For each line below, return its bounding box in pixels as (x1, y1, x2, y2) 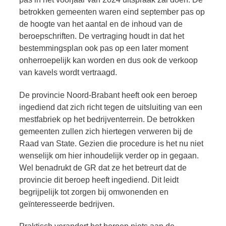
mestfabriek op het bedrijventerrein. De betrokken (19, 115, 195, 124)
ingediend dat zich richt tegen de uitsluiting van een (19, 102, 202, 111)
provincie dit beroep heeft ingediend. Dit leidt (19, 175, 179, 184)
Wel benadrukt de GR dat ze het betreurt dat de (19, 163, 187, 172)
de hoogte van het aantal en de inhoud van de (19, 19, 183, 28)
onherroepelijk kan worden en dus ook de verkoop (19, 55, 198, 65)
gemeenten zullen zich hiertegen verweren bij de (19, 127, 193, 136)
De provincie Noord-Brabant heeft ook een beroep (19, 90, 197, 99)
